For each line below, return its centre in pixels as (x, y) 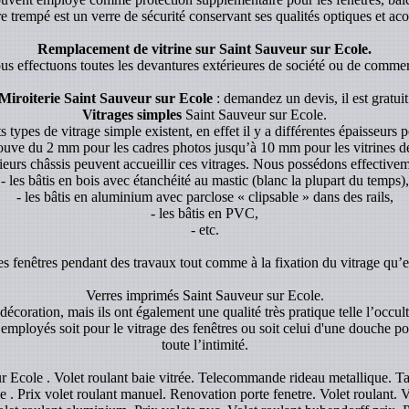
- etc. (204, 229)
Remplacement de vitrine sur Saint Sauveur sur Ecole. (204, 48)
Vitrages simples (132, 114)
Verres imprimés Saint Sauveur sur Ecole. (204, 295)
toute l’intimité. (204, 344)
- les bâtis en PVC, (204, 213)
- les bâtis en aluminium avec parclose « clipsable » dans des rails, (204, 196)
